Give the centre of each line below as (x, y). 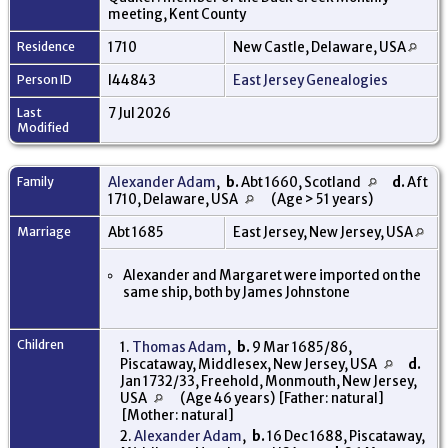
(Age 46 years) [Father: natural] (281, 398)
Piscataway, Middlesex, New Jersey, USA (249, 364)
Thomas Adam (179, 347)
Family (35, 181)
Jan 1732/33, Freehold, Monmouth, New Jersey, (268, 381)
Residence (46, 46)
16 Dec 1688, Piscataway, (345, 436)
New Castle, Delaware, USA (320, 47)
